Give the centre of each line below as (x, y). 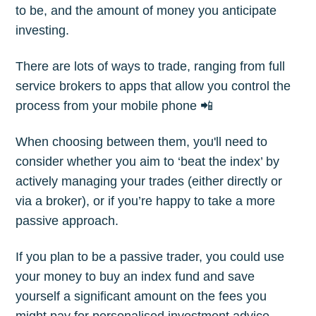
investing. (43, 30)
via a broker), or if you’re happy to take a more (146, 201)
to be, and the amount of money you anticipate (146, 10)
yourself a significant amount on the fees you (141, 296)
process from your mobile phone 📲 (115, 105)
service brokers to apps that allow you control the (153, 86)
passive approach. (67, 220)
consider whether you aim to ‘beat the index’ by (148, 161)
